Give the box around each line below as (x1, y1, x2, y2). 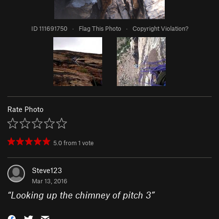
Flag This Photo (78, 24, 121, 33)
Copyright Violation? (132, 24, 188, 33)
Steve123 (32, 166, 62, 175)
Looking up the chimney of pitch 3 (11, 189, 151, 201)
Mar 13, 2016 (32, 177, 67, 185)
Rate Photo (7, 105, 44, 114)
